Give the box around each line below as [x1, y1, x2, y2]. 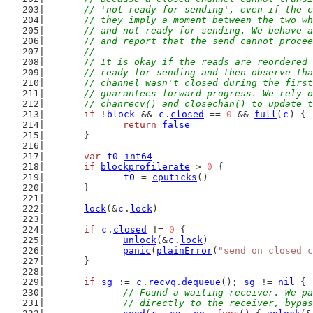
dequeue [182, 277, 221, 287]
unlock [123, 235, 156, 245]
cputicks [152, 172, 197, 182]
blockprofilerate [101, 161, 190, 172]
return [123, 119, 156, 130]
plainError [156, 245, 212, 256]
